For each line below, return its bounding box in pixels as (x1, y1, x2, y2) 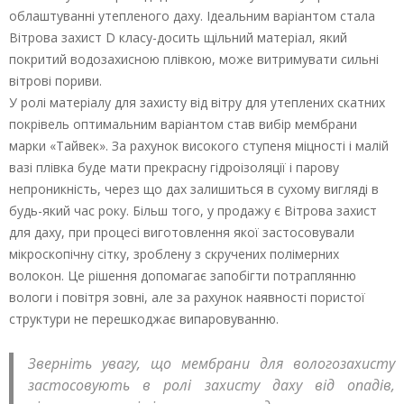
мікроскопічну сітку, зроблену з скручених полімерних (9, 245, 339, 263)
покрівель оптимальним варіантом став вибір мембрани (9, 115, 357, 133)
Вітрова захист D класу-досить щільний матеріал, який (9, 29, 347, 47)
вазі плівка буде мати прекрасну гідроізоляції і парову (9, 159, 339, 177)
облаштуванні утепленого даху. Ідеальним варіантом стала (9, 7, 375, 25)
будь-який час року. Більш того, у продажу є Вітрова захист (9, 202, 377, 220)
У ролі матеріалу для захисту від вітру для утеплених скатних (9, 94, 385, 112)
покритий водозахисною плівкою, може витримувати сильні (9, 50, 379, 69)
